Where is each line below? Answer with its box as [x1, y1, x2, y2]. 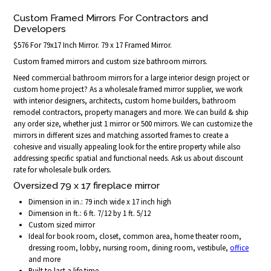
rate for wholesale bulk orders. [13, 164, 112, 175]
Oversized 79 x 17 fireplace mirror [13, 179, 160, 191]
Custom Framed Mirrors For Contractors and [13, 11, 209, 24]
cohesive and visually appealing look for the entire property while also [13, 141, 241, 152]
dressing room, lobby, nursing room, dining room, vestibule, [28, 242, 230, 253]
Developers [13, 22, 67, 34]
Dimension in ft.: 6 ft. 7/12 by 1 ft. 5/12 [28, 207, 151, 218]
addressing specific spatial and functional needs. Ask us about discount [13, 152, 244, 163]
